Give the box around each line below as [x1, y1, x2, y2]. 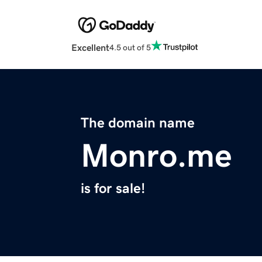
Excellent [71, 43, 109, 53]
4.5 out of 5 [109, 43, 151, 51]
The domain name [81, 116, 195, 130]
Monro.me [81, 139, 232, 173]
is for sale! [81, 181, 145, 196]
